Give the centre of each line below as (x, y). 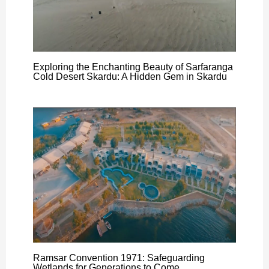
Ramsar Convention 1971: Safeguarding (119, 258)
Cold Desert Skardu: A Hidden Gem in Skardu (130, 76)
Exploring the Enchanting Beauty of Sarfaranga (133, 67)
